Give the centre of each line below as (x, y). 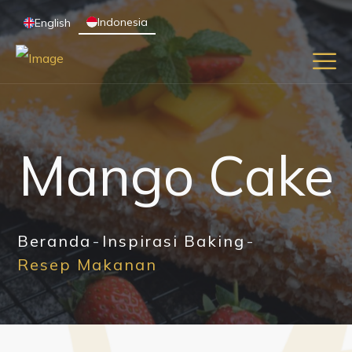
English (53, 23)
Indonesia (123, 22)
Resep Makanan (87, 264)
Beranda (54, 241)
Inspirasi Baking (174, 241)
